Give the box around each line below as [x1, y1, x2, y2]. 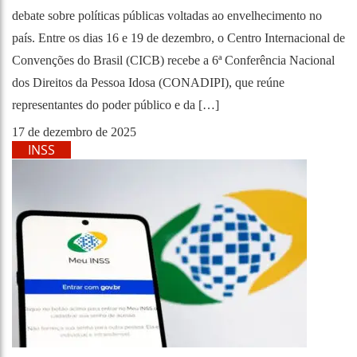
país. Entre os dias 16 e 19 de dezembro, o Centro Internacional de [12, 31, 345, 45]
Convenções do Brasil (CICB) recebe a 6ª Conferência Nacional [12, 53, 335, 67]
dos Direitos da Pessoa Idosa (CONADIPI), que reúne [12, 76, 284, 89]
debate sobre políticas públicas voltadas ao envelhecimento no [12, 9, 322, 22]
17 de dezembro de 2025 [12, 125, 136, 139]
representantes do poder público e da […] [12, 98, 219, 112]
